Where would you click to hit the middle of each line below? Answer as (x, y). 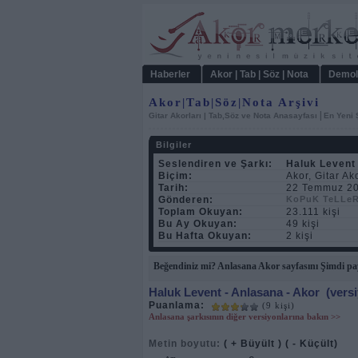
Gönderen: (186, 200)
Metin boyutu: (185, 344)
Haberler (170, 74)
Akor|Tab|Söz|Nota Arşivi (234, 102)
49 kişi (303, 224)
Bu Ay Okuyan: (198, 224)
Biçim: (175, 176)
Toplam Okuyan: (201, 212)
